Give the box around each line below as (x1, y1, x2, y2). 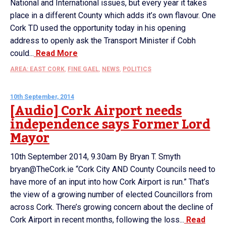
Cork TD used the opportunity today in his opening (10, 23, 186, 33)
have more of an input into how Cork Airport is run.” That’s (10, 177, 209, 187)
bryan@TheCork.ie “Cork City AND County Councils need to (10, 164, 215, 174)
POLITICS (123, 66, 151, 73)
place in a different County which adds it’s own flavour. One (10, 11, 216, 20)
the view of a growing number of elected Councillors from (10, 190, 212, 199)
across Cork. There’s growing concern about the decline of (10, 202, 213, 212)
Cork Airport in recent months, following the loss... (10, 215, 184, 224)
